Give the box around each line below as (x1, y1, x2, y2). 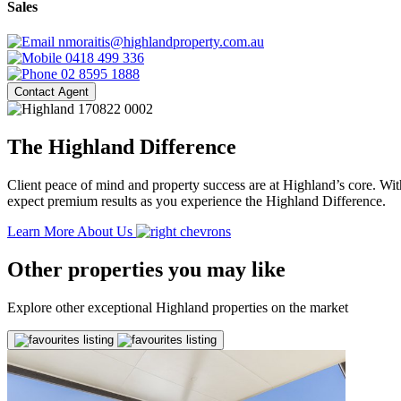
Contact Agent (14, 85, 89, 99)
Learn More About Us (7, 224, 136, 239)
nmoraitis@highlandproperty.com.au (58, 34, 264, 50)
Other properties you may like (7, 257, 286, 281)
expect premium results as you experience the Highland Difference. (7, 193, 386, 209)
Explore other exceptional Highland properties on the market (7, 299, 348, 315)
